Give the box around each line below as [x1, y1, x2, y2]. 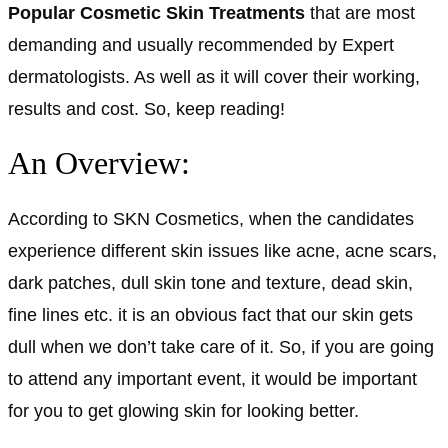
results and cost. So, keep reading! [8, 98, 285, 119]
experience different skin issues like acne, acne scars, [8, 240, 437, 261]
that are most [310, 2, 415, 23]
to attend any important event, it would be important [8, 368, 417, 389]
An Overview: [8, 144, 190, 181]
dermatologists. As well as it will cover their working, [8, 66, 420, 87]
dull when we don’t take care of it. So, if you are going [8, 336, 434, 357]
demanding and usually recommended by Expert [8, 34, 394, 55]
